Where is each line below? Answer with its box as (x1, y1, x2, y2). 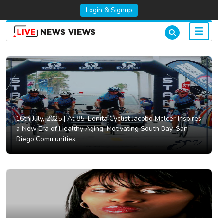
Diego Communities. (16, 134, 77, 144)
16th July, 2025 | (16, 114, 65, 124)
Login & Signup (86, 5, 132, 15)
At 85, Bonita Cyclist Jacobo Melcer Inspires (65, 114, 201, 124)
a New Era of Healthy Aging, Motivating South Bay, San (16, 124, 188, 134)
